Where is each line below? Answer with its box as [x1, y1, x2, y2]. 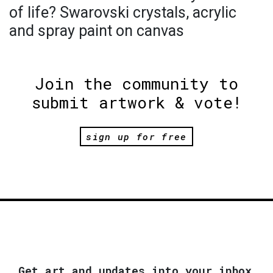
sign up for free [86, 130, 187, 143]
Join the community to [35, 73, 238, 94]
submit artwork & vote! [31, 91, 242, 113]
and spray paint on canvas [9, 21, 184, 40]
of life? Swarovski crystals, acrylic [9, 3, 236, 21]
